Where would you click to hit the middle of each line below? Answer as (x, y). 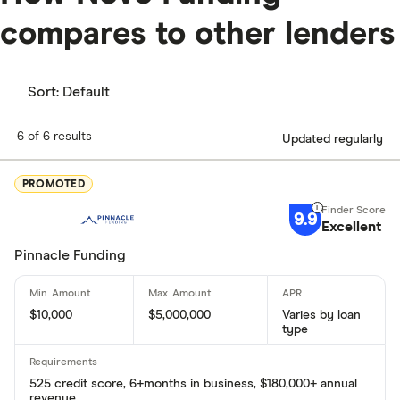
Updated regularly (333, 139)
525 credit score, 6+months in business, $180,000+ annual (193, 384)
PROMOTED (54, 184)
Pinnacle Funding (70, 256)
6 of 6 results (54, 137)
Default (86, 92)
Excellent (351, 227)
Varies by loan (321, 316)
